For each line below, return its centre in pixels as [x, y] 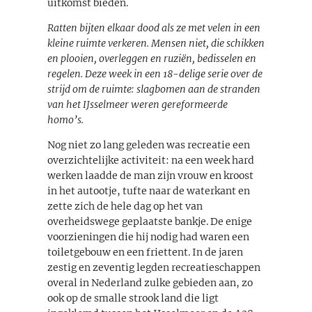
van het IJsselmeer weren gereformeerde [138, 104]
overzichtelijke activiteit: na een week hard [151, 160]
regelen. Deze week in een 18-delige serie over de [155, 73]
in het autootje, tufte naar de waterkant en [149, 190]
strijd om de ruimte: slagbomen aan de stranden [154, 89]
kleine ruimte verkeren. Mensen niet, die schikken [156, 43]
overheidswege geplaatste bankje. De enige [150, 221]
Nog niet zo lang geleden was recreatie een [149, 145]
